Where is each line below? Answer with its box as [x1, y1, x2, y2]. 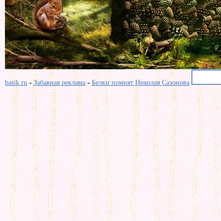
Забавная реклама [34, 79, 85, 86]
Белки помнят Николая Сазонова [92, 79, 189, 86]
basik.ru [5, 79, 27, 86]
